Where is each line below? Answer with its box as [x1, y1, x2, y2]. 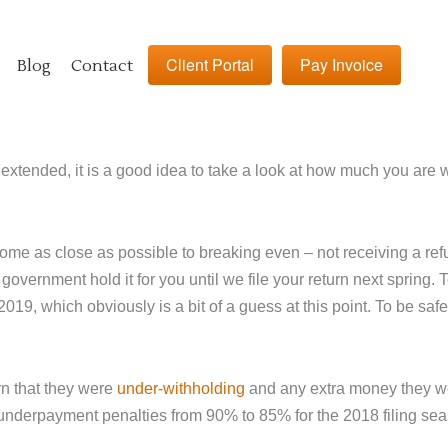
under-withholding [117, 379, 245, 397]
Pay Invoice [300, 52, 384, 76]
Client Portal [166, 52, 255, 76]
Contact [71, 55, 134, 76]
